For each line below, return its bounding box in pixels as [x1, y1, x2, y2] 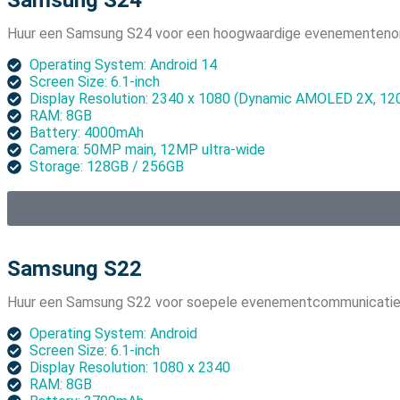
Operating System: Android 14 [29, 56, 217, 74]
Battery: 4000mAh [29, 124, 144, 142]
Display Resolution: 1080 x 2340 [29, 359, 230, 377]
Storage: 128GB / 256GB [29, 158, 184, 176]
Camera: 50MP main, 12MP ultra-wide [29, 141, 265, 159]
